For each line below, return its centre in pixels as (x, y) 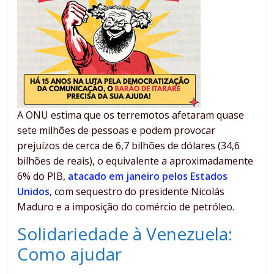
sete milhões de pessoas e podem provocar (117, 131)
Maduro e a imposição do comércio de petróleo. (126, 207)
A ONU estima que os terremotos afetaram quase (131, 115)
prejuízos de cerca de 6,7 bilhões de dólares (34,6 (129, 146)
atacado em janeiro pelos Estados (148, 176)
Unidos (34, 192)
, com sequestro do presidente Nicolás (137, 192)
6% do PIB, (43, 176)
